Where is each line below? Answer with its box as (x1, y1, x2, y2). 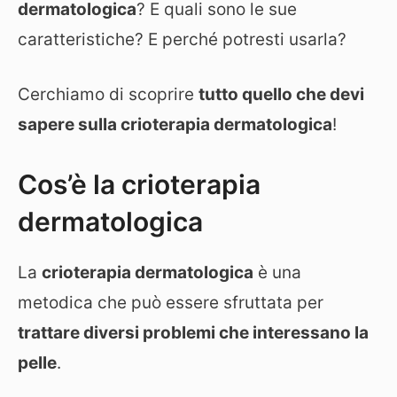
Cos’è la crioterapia (18, 167, 261, 200)
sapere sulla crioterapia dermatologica (18, 114, 332, 135)
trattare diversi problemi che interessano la (18, 322, 369, 343)
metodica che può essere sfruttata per (18, 292, 323, 313)
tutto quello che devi (198, 84, 364, 105)
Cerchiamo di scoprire (18, 84, 198, 105)
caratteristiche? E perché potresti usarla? (18, 28, 346, 50)
